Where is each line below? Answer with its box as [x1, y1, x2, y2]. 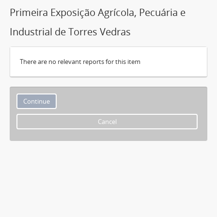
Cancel [97, 117, 117, 126]
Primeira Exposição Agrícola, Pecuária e [10, 5, 186, 19]
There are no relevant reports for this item [20, 57, 140, 66]
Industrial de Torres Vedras [10, 25, 131, 38]
